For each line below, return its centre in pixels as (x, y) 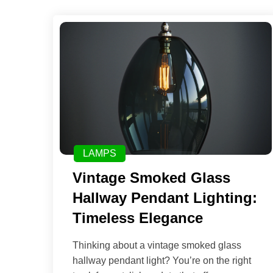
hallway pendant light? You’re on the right (162, 260)
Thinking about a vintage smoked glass (157, 245)
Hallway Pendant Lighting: (165, 197)
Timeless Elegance (138, 218)
